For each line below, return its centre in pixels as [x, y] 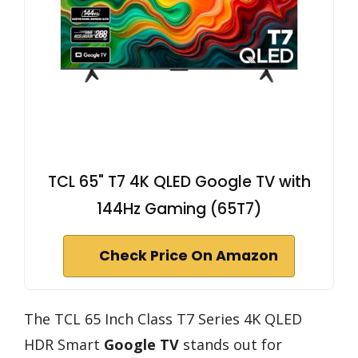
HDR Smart [64, 344]
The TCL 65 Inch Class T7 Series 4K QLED [163, 318]
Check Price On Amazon [189, 255]
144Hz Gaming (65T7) [179, 209]
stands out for [231, 344]
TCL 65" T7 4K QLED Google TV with [179, 181]
